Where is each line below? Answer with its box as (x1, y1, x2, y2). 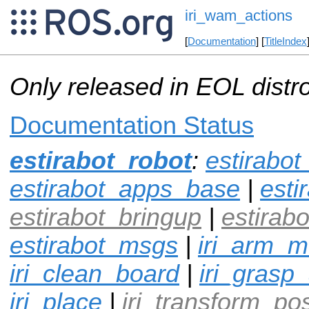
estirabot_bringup (10, 203, 201, 231)
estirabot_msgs (10, 231, 178, 259)
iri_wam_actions (184, 7, 292, 25)
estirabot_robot (10, 146, 192, 175)
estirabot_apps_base (10, 175, 240, 203)
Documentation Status (10, 111, 254, 139)
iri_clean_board (10, 259, 179, 288)
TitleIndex (263, 36, 307, 48)
